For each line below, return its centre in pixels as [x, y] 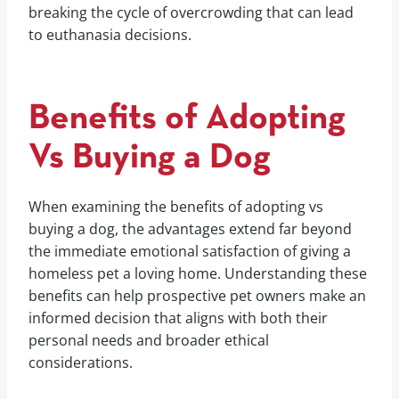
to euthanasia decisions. [110, 34]
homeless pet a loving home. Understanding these [198, 273]
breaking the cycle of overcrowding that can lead [191, 12]
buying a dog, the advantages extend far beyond [190, 228]
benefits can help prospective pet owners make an [197, 295]
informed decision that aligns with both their [178, 318]
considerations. [81, 362]
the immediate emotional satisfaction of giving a [190, 251]
